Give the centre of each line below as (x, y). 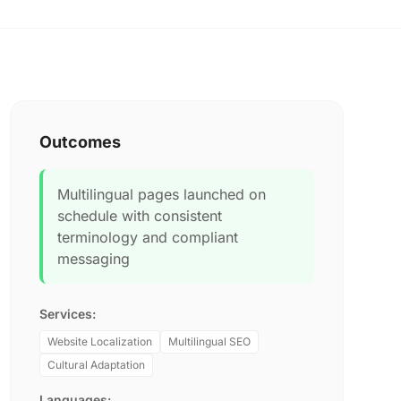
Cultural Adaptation (96, 365)
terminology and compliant (147, 237)
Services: (67, 314)
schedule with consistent (139, 216)
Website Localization (99, 341)
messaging (93, 259)
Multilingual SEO (209, 341)
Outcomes (80, 142)
